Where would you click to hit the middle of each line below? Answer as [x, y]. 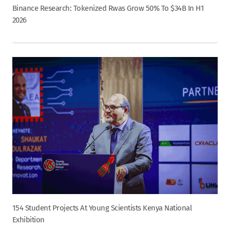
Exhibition [28, 219]
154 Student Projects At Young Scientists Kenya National [102, 208]
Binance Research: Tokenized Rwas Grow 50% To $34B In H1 [108, 8]
